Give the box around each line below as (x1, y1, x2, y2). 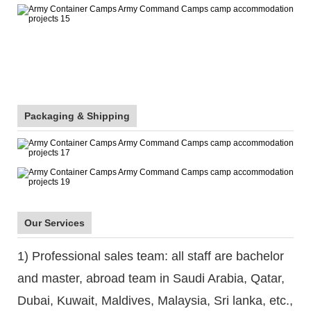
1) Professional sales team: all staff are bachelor (17, 249, 284, 263)
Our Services (24, 217, 85, 228)
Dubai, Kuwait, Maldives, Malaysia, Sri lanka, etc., (17, 293, 293, 308)
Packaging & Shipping (24, 110, 130, 121)
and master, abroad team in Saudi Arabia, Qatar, (17, 271, 285, 285)
